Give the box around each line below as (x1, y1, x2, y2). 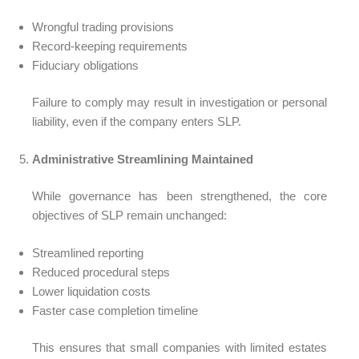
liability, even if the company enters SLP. (32, 115, 241, 128)
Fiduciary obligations (32, 58, 139, 72)
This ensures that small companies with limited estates (32, 341, 327, 354)
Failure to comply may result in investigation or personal (32, 95, 327, 109)
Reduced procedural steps (32, 264, 170, 279)
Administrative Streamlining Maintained (32, 151, 253, 166)
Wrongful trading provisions (32, 19, 174, 34)
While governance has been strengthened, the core (32, 189, 327, 203)
